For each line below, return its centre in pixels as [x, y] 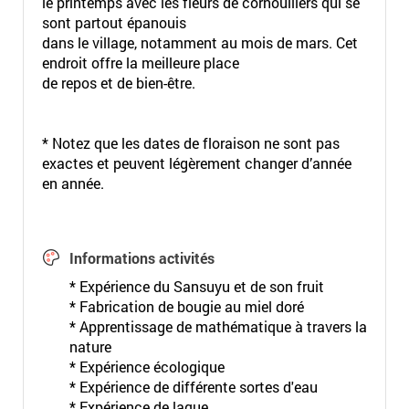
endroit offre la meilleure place [140, 63]
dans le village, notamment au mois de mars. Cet [199, 42]
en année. [73, 183]
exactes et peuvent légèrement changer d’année [196, 163]
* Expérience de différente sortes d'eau [193, 387]
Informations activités [142, 258]
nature [90, 346]
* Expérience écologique [147, 367]
